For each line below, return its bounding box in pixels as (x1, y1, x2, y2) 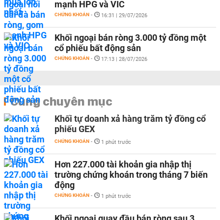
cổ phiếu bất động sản (55, 43, 141, 53)
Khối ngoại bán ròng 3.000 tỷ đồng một (55, 32, 206, 43)
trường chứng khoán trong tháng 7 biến (55, 169, 208, 180)
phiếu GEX (55, 124, 95, 134)
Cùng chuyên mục (10, 94, 112, 109)
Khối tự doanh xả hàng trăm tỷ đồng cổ (55, 113, 206, 124)
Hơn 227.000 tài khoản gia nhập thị (55, 159, 192, 169)
